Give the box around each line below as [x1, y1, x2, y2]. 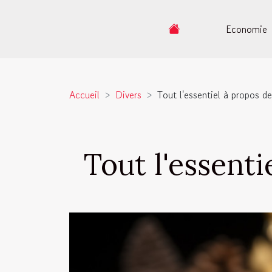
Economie [226, 22, 268, 36]
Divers [115, 87, 141, 102]
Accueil [69, 87, 100, 102]
